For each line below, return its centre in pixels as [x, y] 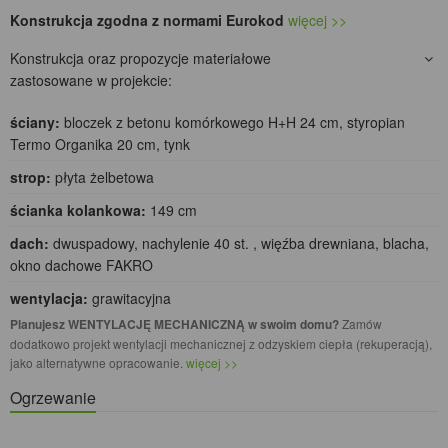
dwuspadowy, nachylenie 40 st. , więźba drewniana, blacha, [239, 243]
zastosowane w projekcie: [91, 80]
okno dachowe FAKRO [81, 265]
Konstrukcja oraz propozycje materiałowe [140, 58]
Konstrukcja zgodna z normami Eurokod [147, 20]
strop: [30, 177]
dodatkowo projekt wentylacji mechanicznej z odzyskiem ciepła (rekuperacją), [221, 344]
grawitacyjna [129, 298]
